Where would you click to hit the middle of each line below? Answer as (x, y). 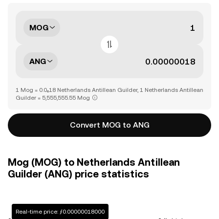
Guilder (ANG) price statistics (78, 174)
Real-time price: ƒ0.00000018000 (60, 212)
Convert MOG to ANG (109, 125)
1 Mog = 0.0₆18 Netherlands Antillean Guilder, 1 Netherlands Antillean (109, 90)
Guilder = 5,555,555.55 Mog (53, 98)
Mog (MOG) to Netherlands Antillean (94, 162)
